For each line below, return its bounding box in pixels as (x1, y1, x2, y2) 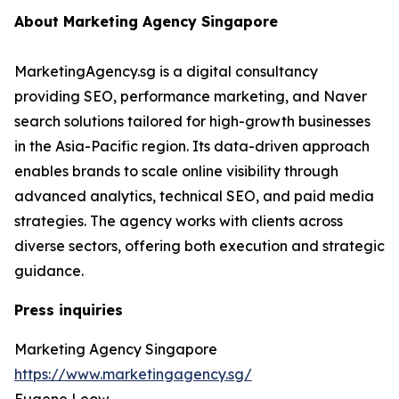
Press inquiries (14, 301, 123, 320)
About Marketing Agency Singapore (14, 12, 278, 31)
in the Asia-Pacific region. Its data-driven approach (14, 137, 370, 156)
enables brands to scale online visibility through (14, 162, 338, 181)
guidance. (14, 262, 87, 281)
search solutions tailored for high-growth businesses (14, 112, 370, 131)
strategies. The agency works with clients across (14, 212, 343, 231)
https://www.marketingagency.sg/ (14, 365, 252, 384)
